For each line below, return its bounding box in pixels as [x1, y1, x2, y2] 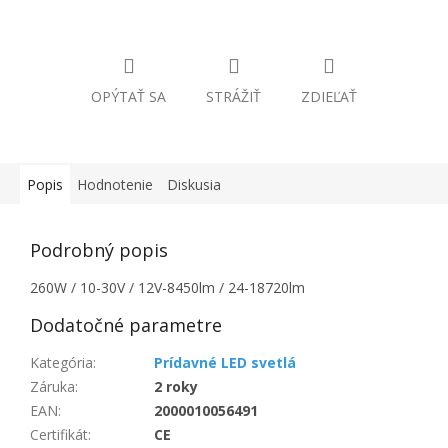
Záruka [30, 377, 75, 397]
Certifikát [30, 425, 88, 445]
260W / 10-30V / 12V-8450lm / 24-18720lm [30, 278, 305, 298]
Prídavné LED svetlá [154, 353, 296, 373]
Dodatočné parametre [30, 313, 222, 338]
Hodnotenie [77, 175, 153, 195]
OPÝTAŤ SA [91, 87, 166, 107]
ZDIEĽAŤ [301, 87, 357, 107]
